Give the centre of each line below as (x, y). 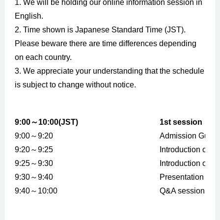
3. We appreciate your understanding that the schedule (110, 71)
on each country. (43, 57)
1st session (181, 122)
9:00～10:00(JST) (46, 122)
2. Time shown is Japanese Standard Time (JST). (100, 30)
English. (29, 16)
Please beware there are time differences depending (106, 43)
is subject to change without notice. (75, 85)
